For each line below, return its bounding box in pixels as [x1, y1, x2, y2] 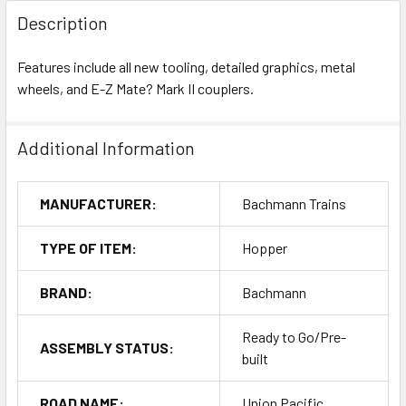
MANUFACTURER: [40, 194, 157, 212]
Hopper [242, 238, 287, 256]
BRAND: [40, 283, 92, 301]
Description [17, 11, 108, 34]
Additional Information [17, 136, 195, 159]
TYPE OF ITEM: [40, 238, 137, 256]
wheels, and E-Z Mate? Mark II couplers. [17, 79, 254, 97]
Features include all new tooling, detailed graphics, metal [17, 57, 355, 75]
